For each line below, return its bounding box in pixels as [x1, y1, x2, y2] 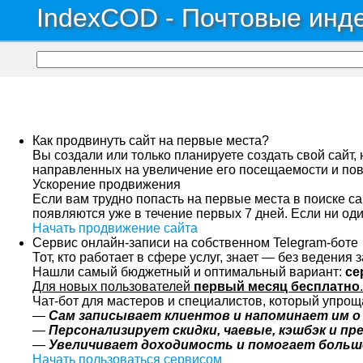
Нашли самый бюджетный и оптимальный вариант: [32, 265, 345, 279]
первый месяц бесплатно [194, 280, 360, 293]
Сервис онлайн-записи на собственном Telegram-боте [32, 236, 358, 250]
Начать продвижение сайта [32, 221, 198, 235]
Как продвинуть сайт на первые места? [32, 134, 269, 147]
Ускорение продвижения [32, 177, 181, 191]
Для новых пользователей [32, 280, 194, 293]
